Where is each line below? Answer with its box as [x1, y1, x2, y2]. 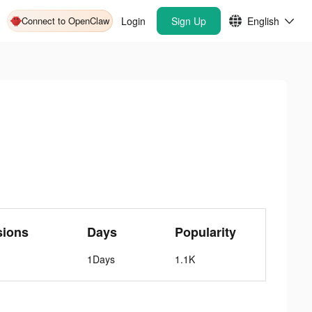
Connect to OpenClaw [22, 14, 109, 27]
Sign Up [171, 14, 206, 28]
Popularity [175, 223, 237, 241]
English [247, 14, 279, 28]
